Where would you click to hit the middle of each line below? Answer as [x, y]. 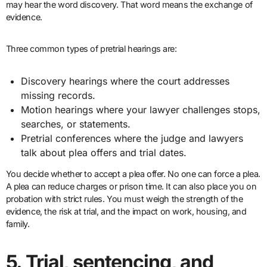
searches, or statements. [76, 124]
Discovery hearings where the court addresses [125, 81]
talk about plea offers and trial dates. [104, 153]
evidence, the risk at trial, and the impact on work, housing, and [126, 212]
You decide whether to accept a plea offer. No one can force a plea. [133, 174]
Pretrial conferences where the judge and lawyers [132, 139]
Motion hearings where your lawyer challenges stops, [141, 110]
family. [18, 224]
